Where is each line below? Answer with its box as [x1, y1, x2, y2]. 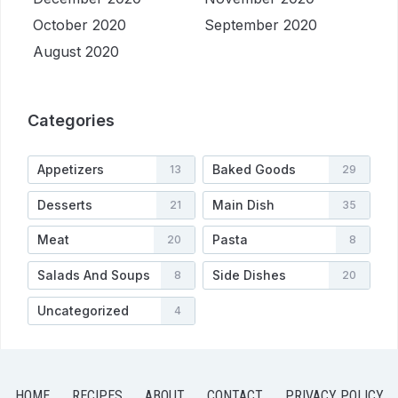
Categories [28, 110, 115, 130]
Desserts [37, 196, 92, 212]
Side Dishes [211, 267, 286, 283]
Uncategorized [37, 302, 129, 318]
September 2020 [203, 15, 317, 34]
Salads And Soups [37, 267, 150, 283]
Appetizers [37, 161, 104, 177]
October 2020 [32, 15, 126, 34]
